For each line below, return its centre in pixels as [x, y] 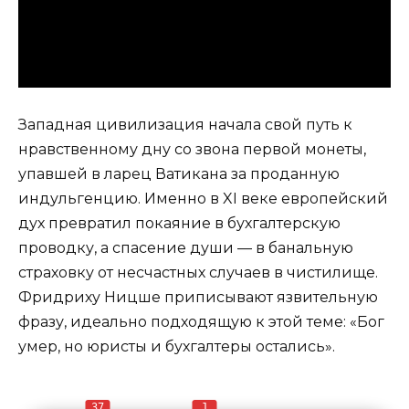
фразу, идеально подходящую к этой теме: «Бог [201, 322]
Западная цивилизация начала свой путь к [185, 125]
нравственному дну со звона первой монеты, [192, 150]
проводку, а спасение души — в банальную [186, 248]
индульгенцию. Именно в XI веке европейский [203, 199]
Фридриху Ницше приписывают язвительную [198, 298]
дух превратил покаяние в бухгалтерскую [179, 224]
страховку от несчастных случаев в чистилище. [198, 273]
